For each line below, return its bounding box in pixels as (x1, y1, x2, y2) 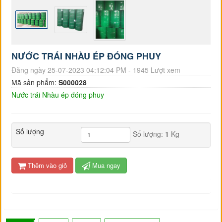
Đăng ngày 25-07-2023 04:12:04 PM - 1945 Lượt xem (11, 64, 181, 75)
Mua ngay (90, 160, 121, 170)
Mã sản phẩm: (11, 77, 59, 87)
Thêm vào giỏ (26, 160, 67, 170)
